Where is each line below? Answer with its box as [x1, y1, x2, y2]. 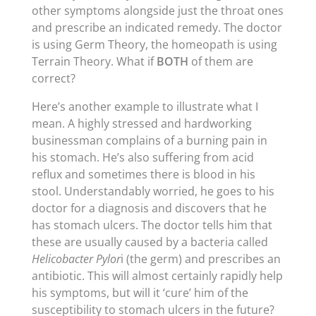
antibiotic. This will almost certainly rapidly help [31, 268, 283, 284]
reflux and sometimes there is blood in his [31, 166, 255, 182]
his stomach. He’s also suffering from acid [31, 150, 254, 165]
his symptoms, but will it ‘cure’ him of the [31, 285, 248, 300]
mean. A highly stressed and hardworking [31, 116, 252, 131]
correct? [31, 71, 75, 86]
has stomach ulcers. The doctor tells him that [31, 217, 272, 233]
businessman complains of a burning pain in [31, 133, 267, 148]
